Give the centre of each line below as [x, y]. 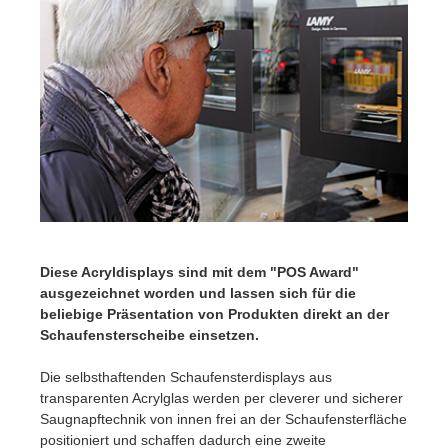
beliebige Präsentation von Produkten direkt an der [214, 313]
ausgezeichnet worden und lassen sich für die [198, 292]
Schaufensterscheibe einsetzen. [149, 334]
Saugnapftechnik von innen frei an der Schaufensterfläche [223, 418]
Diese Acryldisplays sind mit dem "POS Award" [199, 271]
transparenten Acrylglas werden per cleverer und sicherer [221, 397]
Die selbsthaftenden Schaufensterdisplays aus [186, 376]
